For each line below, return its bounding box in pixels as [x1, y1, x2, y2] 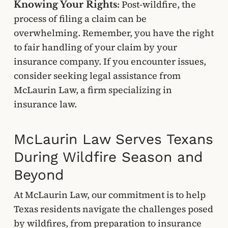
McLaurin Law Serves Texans [13, 131, 213, 148]
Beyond [13, 166, 64, 183]
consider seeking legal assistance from [13, 69, 181, 82]
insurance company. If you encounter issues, [13, 55, 206, 68]
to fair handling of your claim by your [13, 41, 177, 53]
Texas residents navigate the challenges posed [13, 203, 213, 215]
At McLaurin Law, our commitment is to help [13, 188, 206, 201]
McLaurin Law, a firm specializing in [13, 83, 172, 96]
